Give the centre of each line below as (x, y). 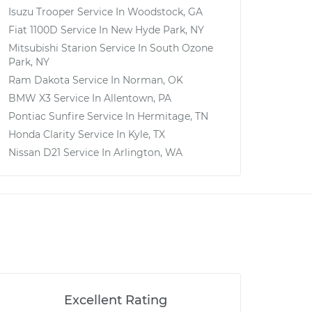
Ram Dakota (39, 80)
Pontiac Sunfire (46, 116)
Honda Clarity (42, 134)
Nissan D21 (34, 153)
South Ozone (181, 48)
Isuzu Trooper (41, 12)
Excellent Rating (116, 300)
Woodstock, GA (165, 12)
